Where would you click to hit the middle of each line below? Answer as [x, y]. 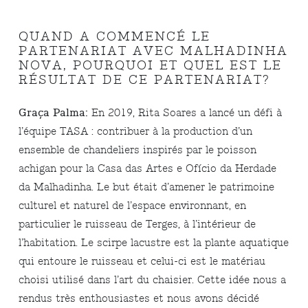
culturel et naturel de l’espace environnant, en [133, 206]
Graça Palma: [54, 113]
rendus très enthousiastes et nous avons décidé [139, 299]
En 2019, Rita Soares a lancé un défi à [185, 113]
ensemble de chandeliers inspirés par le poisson [138, 150]
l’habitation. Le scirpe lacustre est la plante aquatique [154, 243]
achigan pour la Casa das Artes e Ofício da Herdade [148, 169]
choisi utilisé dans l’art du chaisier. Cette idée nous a [153, 280]
